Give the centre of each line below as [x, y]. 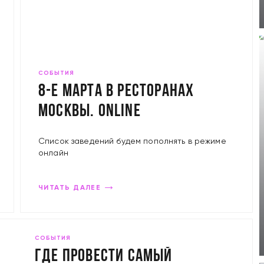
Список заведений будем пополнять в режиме [132, 141]
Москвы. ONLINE [90, 112]
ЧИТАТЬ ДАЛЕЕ [70, 188]
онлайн [53, 153]
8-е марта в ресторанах [116, 92]
